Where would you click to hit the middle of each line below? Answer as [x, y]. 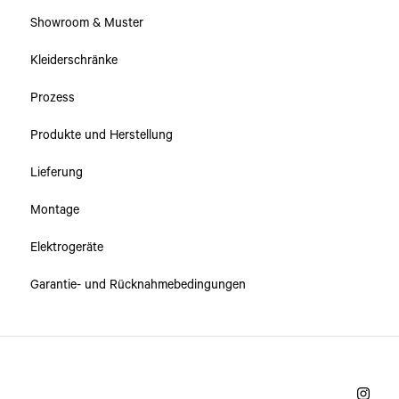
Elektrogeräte [67, 247]
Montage [55, 210]
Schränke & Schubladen [115, 23]
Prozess [53, 98]
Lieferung [57, 172]
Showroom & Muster [87, 23]
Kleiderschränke [74, 60]
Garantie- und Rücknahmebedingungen [138, 285]
